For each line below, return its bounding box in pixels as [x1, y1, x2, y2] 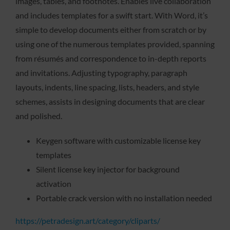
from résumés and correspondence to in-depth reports [15, 53, 206, 63]
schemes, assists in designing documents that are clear [15, 96, 205, 106]
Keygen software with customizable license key [36, 135, 201, 145]
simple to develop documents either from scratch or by [15, 24, 206, 34]
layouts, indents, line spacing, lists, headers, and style [15, 82, 199, 92]
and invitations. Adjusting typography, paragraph [15, 67, 187, 78]
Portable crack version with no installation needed [36, 193, 212, 203]
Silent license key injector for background [36, 164, 180, 174]
